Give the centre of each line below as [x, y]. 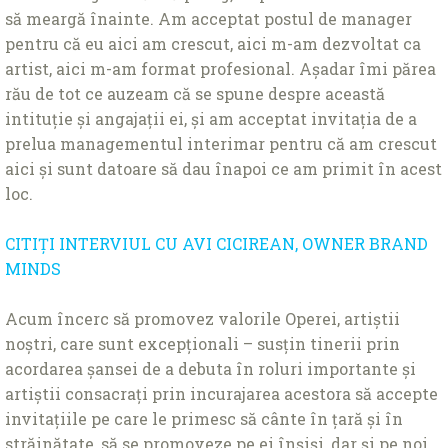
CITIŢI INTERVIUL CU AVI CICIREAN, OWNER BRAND [216, 243]
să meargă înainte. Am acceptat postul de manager [208, 18]
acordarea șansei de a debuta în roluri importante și [210, 368]
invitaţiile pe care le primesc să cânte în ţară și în [204, 418]
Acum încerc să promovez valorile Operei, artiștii [202, 318]
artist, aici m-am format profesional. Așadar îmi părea [220, 68]
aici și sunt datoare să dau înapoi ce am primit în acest [223, 168]
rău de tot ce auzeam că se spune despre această [195, 93]
